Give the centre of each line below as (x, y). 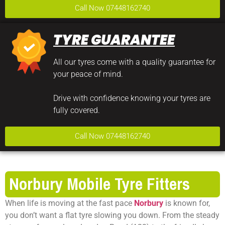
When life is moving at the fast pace (70, 203)
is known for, (187, 203)
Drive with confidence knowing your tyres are (132, 98)
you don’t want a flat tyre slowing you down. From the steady (112, 215)
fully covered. (77, 110)
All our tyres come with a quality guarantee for (134, 62)
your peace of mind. (88, 74)
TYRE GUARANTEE (114, 40)
